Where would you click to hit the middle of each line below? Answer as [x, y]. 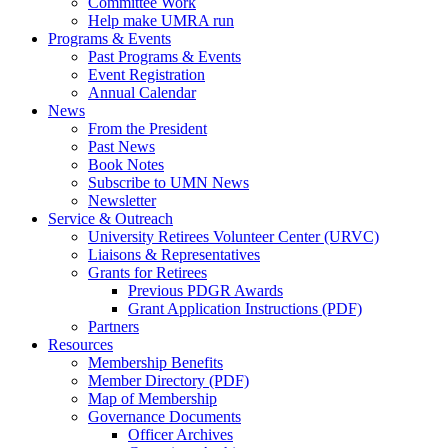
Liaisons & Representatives [174, 255]
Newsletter [122, 201]
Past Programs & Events [164, 57]
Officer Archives [180, 435]
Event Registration [146, 75]
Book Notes [126, 165]
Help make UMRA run [161, 21]
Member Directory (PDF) [168, 381]
